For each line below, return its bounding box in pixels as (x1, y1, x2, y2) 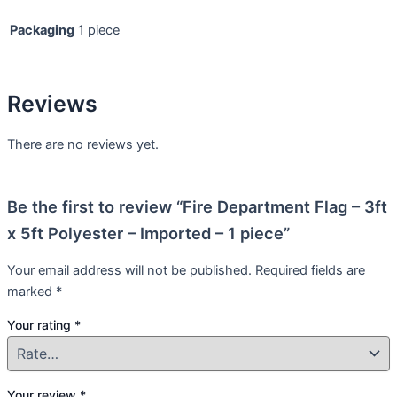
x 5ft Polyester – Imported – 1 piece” (7, 223, 290, 244)
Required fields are (255, 261, 365, 278)
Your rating (7, 317, 74, 333)
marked (7, 283, 56, 300)
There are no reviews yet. (7, 136, 159, 152)
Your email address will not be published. (7, 261, 252, 278)
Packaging (10, 21, 74, 38)
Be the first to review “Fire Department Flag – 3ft (7, 197, 387, 217)
